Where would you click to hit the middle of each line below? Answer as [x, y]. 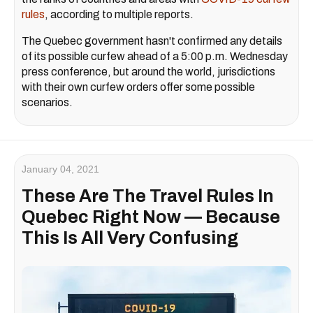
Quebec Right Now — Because [151, 217]
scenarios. [47, 102]
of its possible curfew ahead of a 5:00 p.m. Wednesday [155, 56]
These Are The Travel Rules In [148, 196]
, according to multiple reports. [119, 14]
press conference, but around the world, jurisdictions [148, 72]
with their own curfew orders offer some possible [138, 87]
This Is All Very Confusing [130, 238]
